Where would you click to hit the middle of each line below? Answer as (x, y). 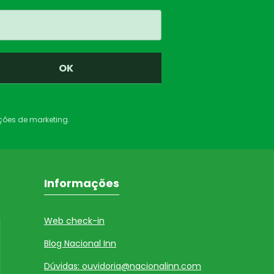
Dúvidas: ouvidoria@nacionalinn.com (122, 266)
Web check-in (74, 221)
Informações (81, 183)
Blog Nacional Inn (80, 244)
